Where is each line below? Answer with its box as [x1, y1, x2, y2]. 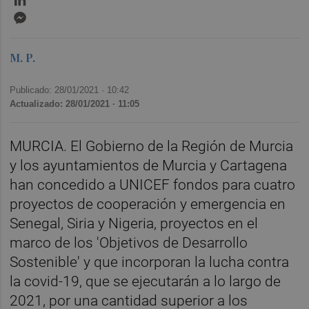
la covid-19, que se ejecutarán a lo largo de [10, 273, 281, 290]
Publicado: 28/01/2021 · [10, 84, 108, 95]
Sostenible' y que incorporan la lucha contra [10, 254, 290, 271]
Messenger [29, 8, 86, 21]
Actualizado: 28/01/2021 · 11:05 [10, 98, 140, 109]
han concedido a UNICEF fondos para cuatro [10, 177, 296, 194]
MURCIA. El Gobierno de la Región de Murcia [10, 138, 294, 155]
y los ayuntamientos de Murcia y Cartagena [10, 157, 288, 175]
